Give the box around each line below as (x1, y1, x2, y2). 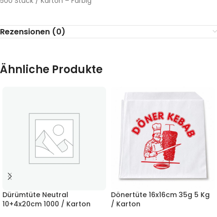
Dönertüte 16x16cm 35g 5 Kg (111, 189, 210, 200)
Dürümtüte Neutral (2, 189, 68, 200)
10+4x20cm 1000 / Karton (2, 199, 91, 209)
